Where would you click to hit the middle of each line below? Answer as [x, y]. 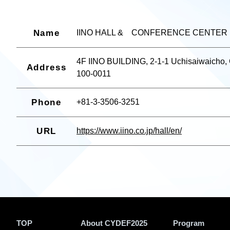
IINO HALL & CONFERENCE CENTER [152, 33]
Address [46, 68]
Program [189, 223]
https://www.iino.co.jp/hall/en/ [129, 131]
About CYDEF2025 [114, 223]
